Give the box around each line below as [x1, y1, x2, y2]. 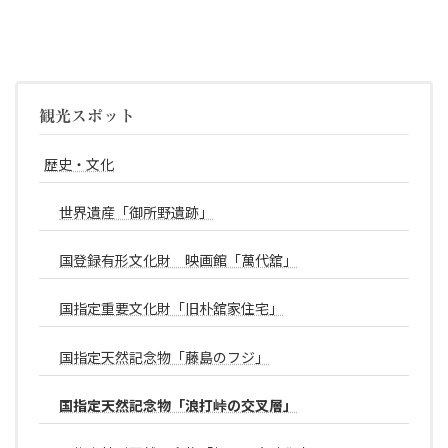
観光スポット [39, 108, 135, 125]
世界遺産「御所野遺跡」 [59, 204, 213, 221]
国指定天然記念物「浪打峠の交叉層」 [59, 396, 297, 414]
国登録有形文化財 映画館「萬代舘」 [59, 252, 297, 270]
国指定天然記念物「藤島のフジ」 [59, 348, 269, 366]
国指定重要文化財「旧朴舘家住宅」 [59, 300, 283, 318]
